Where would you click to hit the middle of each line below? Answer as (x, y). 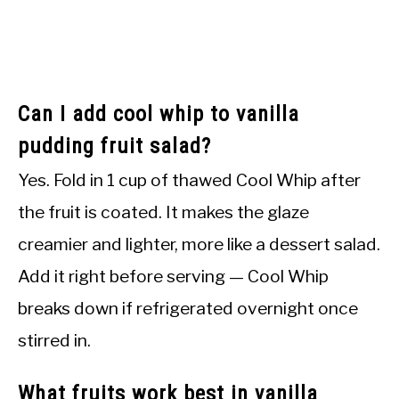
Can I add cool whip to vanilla (159, 114)
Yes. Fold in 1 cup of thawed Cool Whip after (189, 180)
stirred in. (54, 341)
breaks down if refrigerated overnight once (188, 309)
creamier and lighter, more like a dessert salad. (199, 244)
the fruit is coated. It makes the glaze (163, 212)
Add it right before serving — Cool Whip (173, 277)
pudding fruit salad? (114, 147)
